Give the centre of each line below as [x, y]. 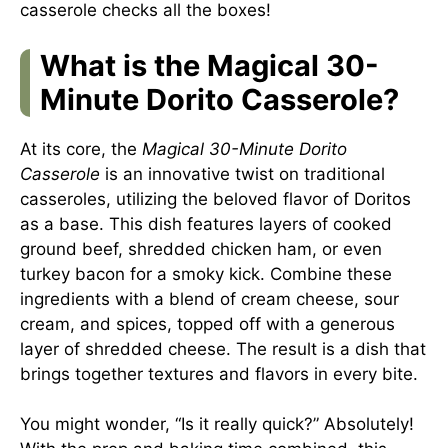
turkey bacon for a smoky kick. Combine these [206, 273]
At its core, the [81, 148]
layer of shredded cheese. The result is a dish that [223, 348]
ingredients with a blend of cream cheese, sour [209, 298]
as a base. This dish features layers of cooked [206, 223]
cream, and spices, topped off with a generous [207, 323]
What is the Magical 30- [209, 65]
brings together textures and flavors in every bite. [219, 373]
